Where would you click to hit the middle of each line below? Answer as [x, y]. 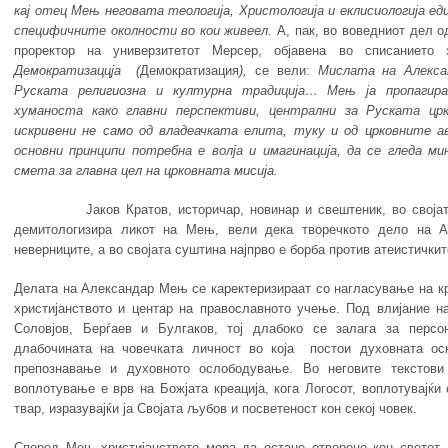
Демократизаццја [75, 71]
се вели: [286, 71]
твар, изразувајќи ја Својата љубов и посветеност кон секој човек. [215, 409]
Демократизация [190, 71]
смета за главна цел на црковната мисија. [145, 171]
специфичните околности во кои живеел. [145, 31]
